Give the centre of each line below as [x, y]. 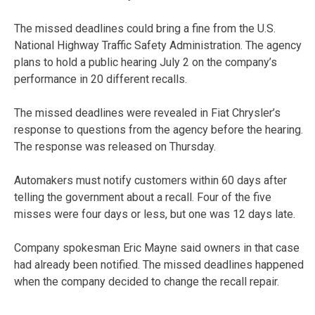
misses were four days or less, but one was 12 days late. [155, 214]
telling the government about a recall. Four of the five [143, 197]
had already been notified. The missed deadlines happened [159, 264]
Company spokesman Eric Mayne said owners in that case [157, 247]
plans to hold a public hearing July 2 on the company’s [146, 62]
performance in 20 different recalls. [101, 79]
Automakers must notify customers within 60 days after [150, 180]
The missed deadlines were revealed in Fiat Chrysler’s [147, 112]
